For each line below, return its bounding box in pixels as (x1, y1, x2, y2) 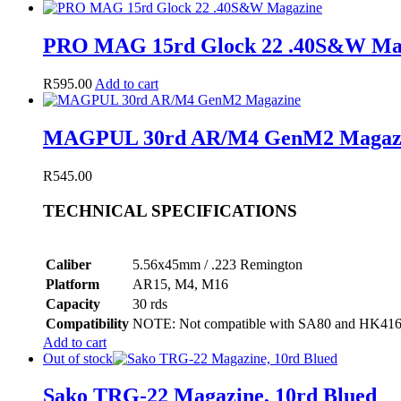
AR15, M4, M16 (132, 276, 228, 292)
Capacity (46, 295, 100, 311)
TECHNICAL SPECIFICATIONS (43, 200, 297, 220)
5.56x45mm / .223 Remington (132, 256, 303, 272)
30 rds (132, 295, 167, 311)
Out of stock (43, 350, 113, 366)
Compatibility (46, 315, 129, 331)
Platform (46, 276, 99, 292)
